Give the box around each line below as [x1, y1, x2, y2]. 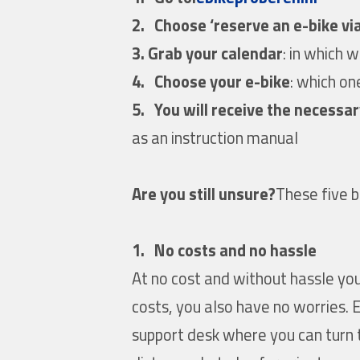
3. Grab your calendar [132, 40, 284, 66]
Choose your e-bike [154, 68, 291, 94]
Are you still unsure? [132, 181, 276, 207]
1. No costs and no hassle [132, 237, 317, 263]
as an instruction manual [132, 125, 299, 150]
